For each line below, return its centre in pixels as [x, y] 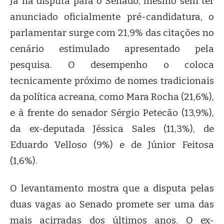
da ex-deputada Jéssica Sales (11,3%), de [112, 129]
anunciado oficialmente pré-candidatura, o [112, 17]
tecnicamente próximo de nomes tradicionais [112, 81]
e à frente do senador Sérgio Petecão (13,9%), [112, 113]
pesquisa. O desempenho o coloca [112, 65]
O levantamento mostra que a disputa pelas [112, 188]
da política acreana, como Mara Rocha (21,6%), [112, 97]
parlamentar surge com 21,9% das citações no [112, 33]
